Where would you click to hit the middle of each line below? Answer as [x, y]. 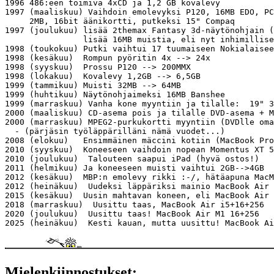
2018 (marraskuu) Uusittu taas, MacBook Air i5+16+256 [135, 204]
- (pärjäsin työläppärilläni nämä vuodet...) [115, 131]
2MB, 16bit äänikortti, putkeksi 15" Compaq [120, 21]
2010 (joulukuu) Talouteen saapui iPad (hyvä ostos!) [132, 158]
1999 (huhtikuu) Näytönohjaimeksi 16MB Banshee [115, 94]
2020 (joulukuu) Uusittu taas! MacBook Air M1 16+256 [132, 213]
